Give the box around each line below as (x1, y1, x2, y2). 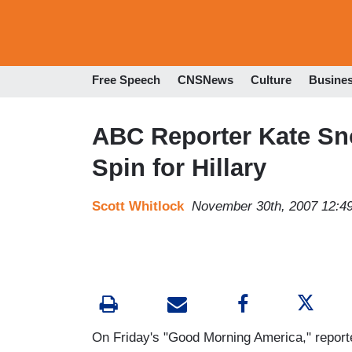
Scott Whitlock (92, 198, 184, 214)
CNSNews (178, 73, 233, 87)
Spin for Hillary (92, 153, 266, 181)
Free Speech (92, 73, 160, 87)
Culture (251, 73, 291, 87)
